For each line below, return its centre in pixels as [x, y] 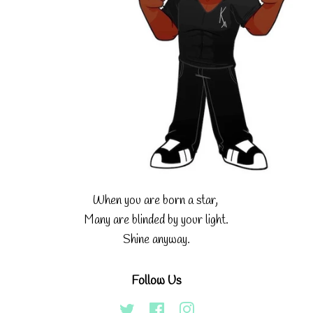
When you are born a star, [156, 201]
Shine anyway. [156, 240]
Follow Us [156, 281]
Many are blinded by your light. [156, 220]
